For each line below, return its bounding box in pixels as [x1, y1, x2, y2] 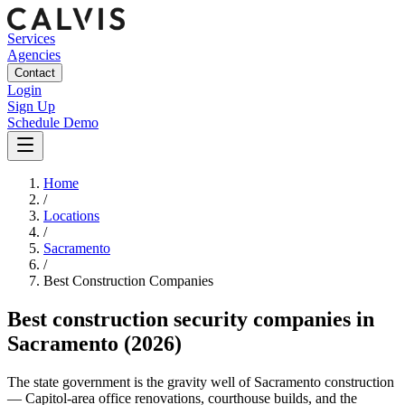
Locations [43, 208, 99, 223]
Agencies [7, 47, 61, 62]
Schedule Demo [7, 115, 99, 130]
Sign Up [7, 99, 55, 114]
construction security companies [52, 306, 351, 331]
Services [7, 31, 55, 46]
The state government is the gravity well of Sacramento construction [7, 373, 394, 390]
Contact [14, 66, 55, 80]
